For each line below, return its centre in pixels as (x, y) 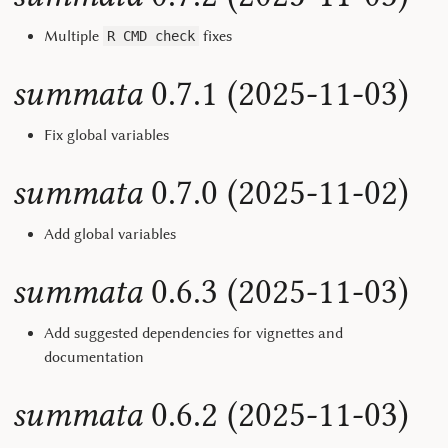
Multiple (73, 36)
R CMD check (151, 36)
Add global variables (110, 234)
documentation (94, 357)
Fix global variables (106, 135)
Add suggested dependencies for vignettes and (193, 333)
